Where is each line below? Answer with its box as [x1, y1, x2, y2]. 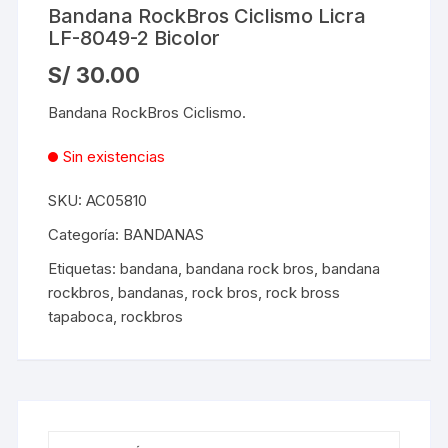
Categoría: [48, 225, 124, 245]
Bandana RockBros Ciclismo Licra [48, 4, 367, 29]
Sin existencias [63, 147, 166, 167]
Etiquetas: [48, 259, 121, 279]
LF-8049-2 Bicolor [48, 26, 221, 51]
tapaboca [48, 307, 114, 327]
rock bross [266, 283, 341, 303]
